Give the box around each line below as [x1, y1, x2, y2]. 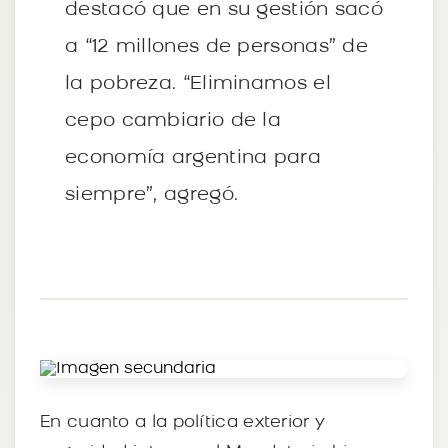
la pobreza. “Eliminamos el [65, 74, 331, 94]
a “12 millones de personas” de [65, 37, 368, 57]
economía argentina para [65, 148, 321, 168]
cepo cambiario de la [65, 111, 282, 131]
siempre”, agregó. [65, 185, 239, 205]
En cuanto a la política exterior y [40, 413, 326, 431]
